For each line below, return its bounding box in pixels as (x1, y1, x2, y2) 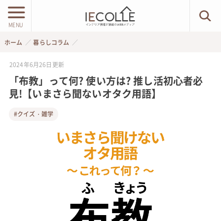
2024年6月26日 (9, 60, 52, 69)
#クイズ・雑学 (13, 110, 54, 118)
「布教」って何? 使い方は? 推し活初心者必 (8, 74, 203, 88)
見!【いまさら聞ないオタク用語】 (8, 86, 162, 101)
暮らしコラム (33, 38, 70, 47)
